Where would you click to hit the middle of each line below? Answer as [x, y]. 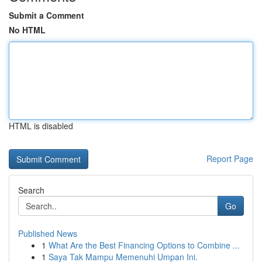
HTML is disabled [41, 126]
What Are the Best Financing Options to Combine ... [144, 245]
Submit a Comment [46, 15]
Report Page [230, 158]
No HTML [27, 30]
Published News [48, 233]
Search [31, 190]
